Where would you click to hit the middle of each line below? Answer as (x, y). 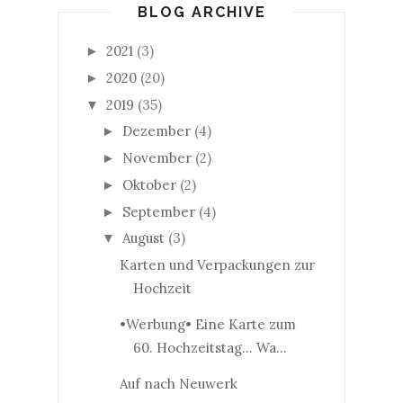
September (159, 211)
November (157, 158)
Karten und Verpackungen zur (217, 265)
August (143, 238)
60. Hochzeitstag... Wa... (210, 348)
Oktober (149, 184)
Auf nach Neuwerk (178, 384)
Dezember (157, 131)
